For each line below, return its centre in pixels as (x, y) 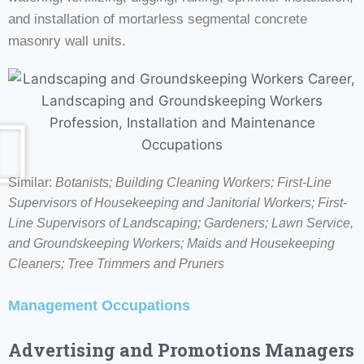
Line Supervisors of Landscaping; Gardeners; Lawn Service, (181, 223)
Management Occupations (99, 305)
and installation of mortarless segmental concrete (158, 19)
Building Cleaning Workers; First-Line (223, 182)
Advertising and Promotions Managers (181, 349)
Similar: (32, 182)
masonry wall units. (67, 41)
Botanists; (84, 182)
